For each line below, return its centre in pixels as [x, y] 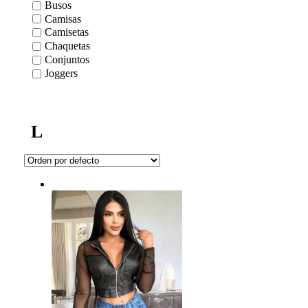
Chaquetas [67, 46]
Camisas [63, 19]
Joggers [61, 74]
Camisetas [67, 32]
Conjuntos [67, 60]
